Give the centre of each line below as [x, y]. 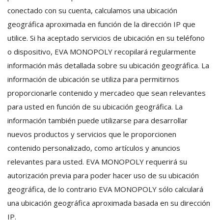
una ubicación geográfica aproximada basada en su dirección [109, 203]
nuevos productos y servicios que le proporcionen [92, 134]
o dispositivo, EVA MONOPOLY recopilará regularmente [102, 52]
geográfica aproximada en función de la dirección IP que [101, 24]
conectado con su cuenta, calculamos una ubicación [92, 10]
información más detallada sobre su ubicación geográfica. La [108, 65]
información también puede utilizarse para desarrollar [97, 120]
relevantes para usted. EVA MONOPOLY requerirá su [97, 162]
